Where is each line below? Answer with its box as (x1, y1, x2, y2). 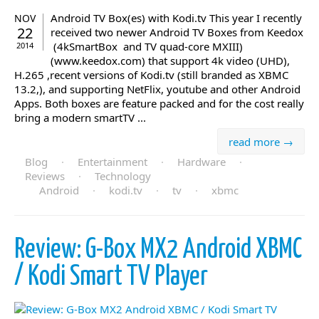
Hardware (177, 155, 226, 169)
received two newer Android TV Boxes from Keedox (51, 25, 303, 40)
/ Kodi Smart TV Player (14, 264, 208, 291)
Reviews (25, 169, 65, 184)
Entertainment (78, 155, 147, 169)
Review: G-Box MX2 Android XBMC (14, 237, 302, 264)
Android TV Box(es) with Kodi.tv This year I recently (51, 11, 302, 26)
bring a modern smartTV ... (14, 110, 146, 125)
